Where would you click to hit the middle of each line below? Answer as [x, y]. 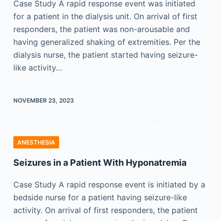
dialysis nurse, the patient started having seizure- [105, 55]
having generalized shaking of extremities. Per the [107, 42]
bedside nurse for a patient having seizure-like [100, 197]
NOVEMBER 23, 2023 [43, 100]
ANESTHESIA [36, 142]
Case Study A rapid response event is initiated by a [109, 184]
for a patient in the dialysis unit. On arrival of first [105, 16]
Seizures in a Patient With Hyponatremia [100, 163]
